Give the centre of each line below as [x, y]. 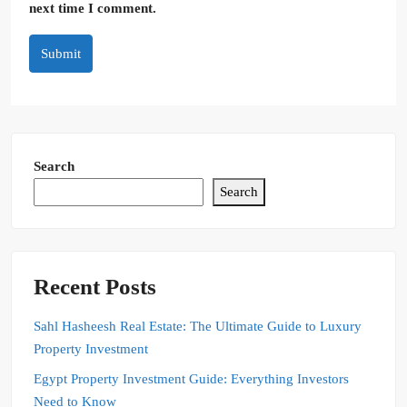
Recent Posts [95, 287]
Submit [61, 54]
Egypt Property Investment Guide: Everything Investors [191, 379]
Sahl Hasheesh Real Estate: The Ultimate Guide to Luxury [198, 327]
